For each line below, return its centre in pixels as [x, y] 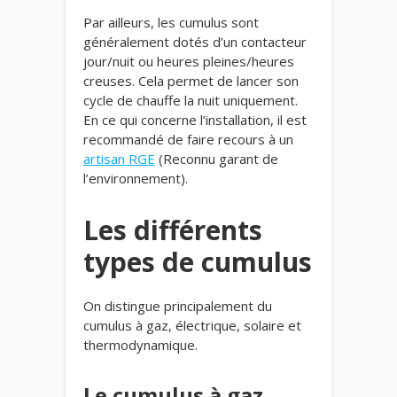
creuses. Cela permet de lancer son [191, 81]
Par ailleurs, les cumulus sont [171, 22]
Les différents [173, 230]
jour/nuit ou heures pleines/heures [189, 61]
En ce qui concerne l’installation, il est [195, 120]
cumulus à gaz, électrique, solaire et [192, 325]
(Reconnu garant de [217, 159]
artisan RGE [119, 159]
